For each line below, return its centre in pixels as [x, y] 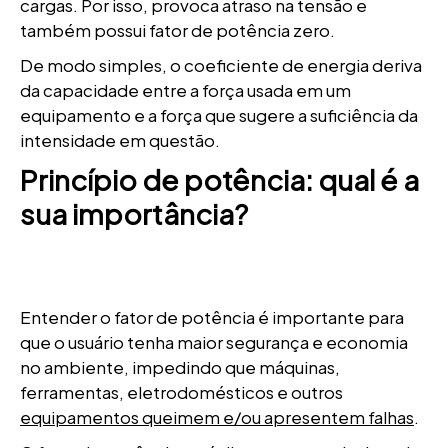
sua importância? [134, 213]
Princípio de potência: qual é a [219, 179]
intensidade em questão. [120, 140]
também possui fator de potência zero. [177, 30]
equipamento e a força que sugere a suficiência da [219, 115]
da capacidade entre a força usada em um [185, 90]
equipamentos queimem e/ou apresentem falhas [217, 417]
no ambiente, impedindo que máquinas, [180, 367]
